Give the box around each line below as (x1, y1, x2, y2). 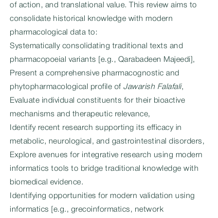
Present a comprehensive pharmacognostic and (10, 70, 180, 77)
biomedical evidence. (10, 179, 83, 186)
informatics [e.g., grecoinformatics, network (10, 206, 163, 213)
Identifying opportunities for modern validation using (10, 193, 195, 200)
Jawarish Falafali (123, 84, 182, 91)
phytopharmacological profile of (10, 84, 123, 91)
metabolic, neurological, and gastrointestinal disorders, (10, 138, 204, 145)
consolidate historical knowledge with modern (10, 16, 173, 22)
